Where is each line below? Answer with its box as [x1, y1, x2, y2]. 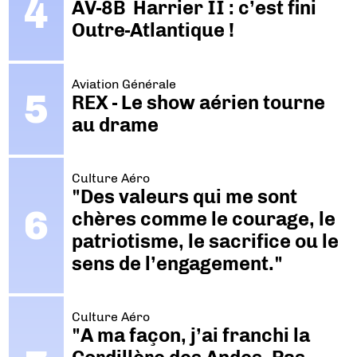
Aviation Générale [71, 76, 176, 92]
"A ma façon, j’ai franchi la [71, 324, 310, 347]
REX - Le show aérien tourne [71, 90, 325, 114]
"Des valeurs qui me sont [71, 184, 297, 208]
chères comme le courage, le [71, 206, 335, 230]
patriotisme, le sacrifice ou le [71, 229, 339, 253]
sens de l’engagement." [71, 251, 283, 275]
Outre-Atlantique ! [71, 18, 234, 42]
